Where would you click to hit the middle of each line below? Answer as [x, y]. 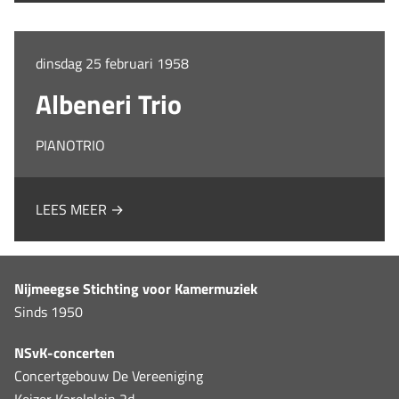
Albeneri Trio [109, 104]
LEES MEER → [80, 209]
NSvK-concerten [65, 352]
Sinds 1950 [49, 311]
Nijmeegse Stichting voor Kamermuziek [136, 288]
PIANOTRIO [70, 145]
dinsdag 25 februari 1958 [112, 63]
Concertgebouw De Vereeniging [109, 375]
